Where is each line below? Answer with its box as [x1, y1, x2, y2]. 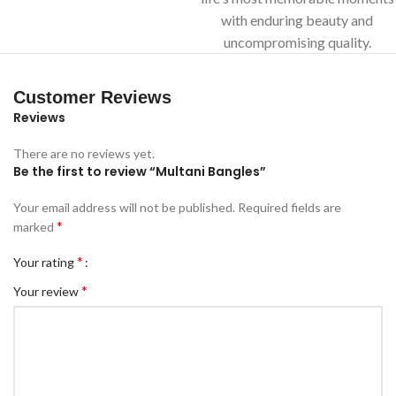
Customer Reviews [13, 87, 171, 107]
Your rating [13, 254, 77, 270]
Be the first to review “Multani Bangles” [13, 162, 266, 180]
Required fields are [238, 199, 341, 215]
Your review [13, 283, 81, 299]
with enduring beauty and [221, 11, 373, 28]
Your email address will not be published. [13, 199, 235, 215]
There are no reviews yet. [13, 145, 155, 161]
